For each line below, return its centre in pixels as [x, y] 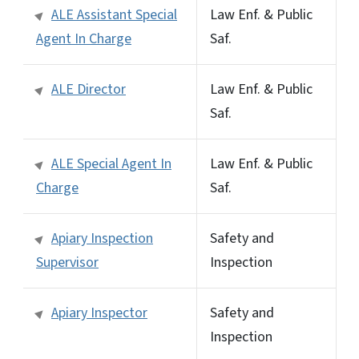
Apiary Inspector [99, 313]
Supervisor [67, 262]
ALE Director [89, 89]
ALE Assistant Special [114, 14]
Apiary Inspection [102, 238]
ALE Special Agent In [111, 163]
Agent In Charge [84, 38]
